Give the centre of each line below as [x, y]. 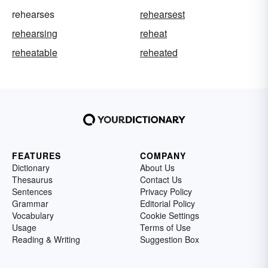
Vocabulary [33, 215]
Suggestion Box [170, 239]
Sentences [32, 191]
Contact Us [161, 179]
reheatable [35, 52]
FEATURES [36, 155]
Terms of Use [165, 227]
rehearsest [162, 14]
